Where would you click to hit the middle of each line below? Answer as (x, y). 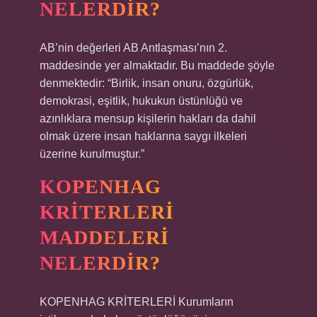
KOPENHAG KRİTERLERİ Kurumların (137, 302)
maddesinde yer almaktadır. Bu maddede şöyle (157, 65)
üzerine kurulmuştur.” (92, 154)
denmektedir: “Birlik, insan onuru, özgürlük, (146, 83)
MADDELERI (104, 237)
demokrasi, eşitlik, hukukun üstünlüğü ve (141, 101)
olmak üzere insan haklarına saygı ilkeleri (143, 136)
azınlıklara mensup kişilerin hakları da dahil (148, 119)
